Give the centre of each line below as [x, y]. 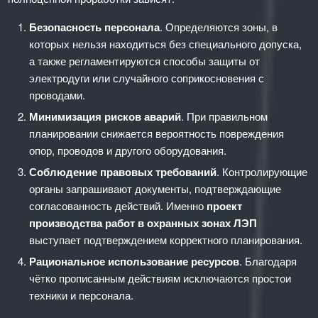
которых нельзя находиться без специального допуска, [166, 44]
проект [225, 206]
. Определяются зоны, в [219, 27]
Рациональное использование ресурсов [135, 261]
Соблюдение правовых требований [123, 172]
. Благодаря [268, 261]
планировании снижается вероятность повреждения [157, 133]
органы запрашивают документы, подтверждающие [155, 188]
